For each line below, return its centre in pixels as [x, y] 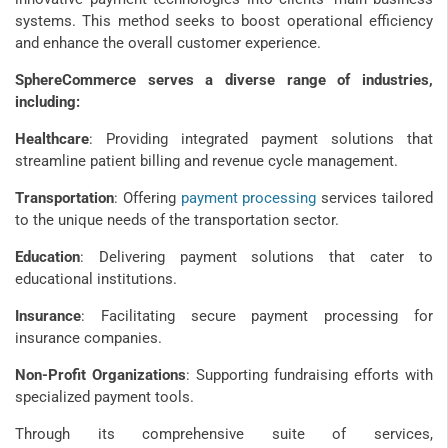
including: [47, 101]
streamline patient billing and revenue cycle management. [206, 160]
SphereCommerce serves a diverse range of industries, [224, 79]
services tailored [375, 197]
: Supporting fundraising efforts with [309, 374]
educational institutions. [96, 278]
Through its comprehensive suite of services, [224, 433]
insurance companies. [88, 337]
